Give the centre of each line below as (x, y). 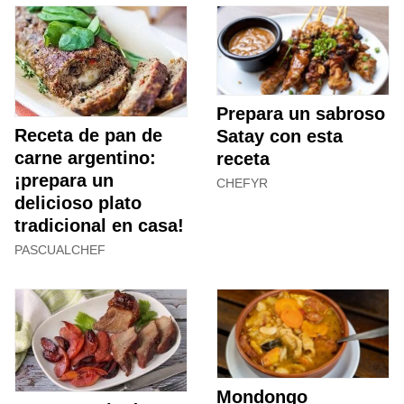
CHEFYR (242, 183)
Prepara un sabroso (301, 113)
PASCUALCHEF (60, 250)
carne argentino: (85, 158)
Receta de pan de (88, 136)
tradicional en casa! (99, 226)
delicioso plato (78, 203)
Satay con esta (280, 136)
